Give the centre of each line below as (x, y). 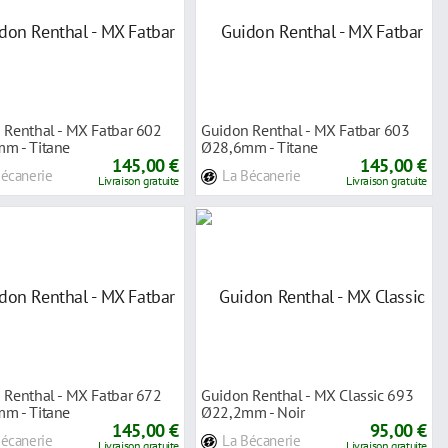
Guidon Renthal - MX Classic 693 (307, 394)
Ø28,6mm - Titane (259, 146)
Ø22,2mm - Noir (253, 411)
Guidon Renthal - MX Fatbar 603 (305, 129)
